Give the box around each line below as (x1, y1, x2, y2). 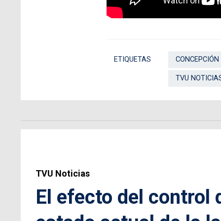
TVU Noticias (36, 168, 90, 179)
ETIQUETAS (114, 55, 151, 64)
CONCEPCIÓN (176, 55, 219, 64)
